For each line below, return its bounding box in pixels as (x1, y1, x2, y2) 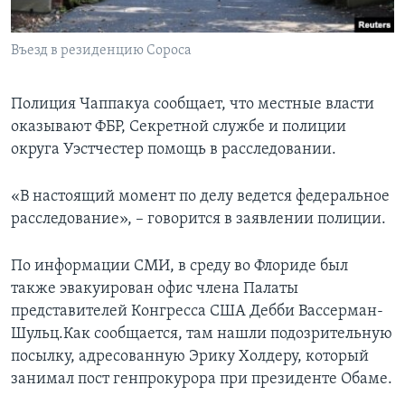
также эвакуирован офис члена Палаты (11, 279, 298, 297)
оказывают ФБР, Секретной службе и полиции (11, 118, 346, 136)
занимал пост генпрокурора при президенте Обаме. (11, 370, 392, 388)
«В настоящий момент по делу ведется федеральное (11, 187, 390, 205)
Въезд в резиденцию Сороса (11, 42, 192, 58)
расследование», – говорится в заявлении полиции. (11, 210, 386, 228)
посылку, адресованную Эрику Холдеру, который (11, 347, 369, 365)
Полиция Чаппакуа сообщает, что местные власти (11, 95, 374, 113)
